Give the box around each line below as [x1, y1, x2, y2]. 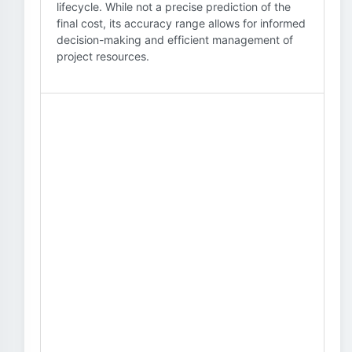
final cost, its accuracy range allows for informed [57, 16, 306, 30]
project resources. [57, 49, 149, 63]
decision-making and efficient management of [57, 33, 293, 46]
